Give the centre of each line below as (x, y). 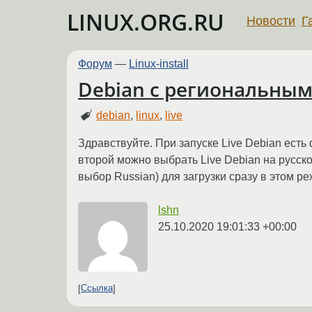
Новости (271, 21)
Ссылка (97, 288)
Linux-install (159, 64)
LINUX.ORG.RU (146, 22)
